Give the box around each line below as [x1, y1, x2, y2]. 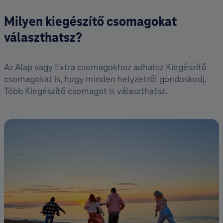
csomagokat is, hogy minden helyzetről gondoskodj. [4, 73, 207, 85]
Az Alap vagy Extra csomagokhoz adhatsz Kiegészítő [4, 61, 207, 73]
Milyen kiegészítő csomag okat [4, 13, 177, 30]
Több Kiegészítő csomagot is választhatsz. [4, 85, 167, 97]
